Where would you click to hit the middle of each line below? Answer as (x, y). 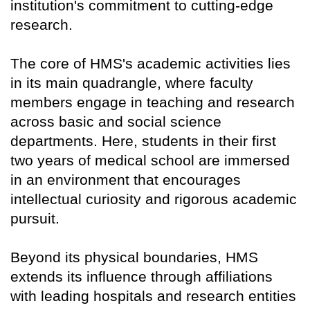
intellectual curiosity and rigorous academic (154, 199)
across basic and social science (116, 122)
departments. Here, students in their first (143, 141)
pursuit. (35, 219)
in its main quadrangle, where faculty (132, 83)
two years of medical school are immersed (150, 161)
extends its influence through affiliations (142, 277)
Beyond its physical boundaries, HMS (134, 257)
